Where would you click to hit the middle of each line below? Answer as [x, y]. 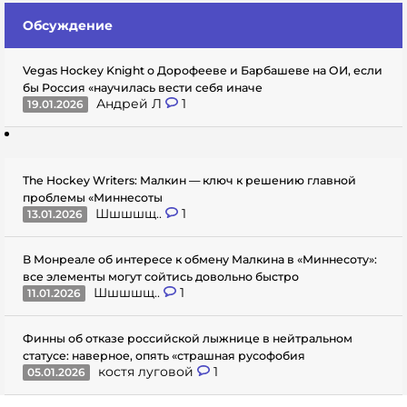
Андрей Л [131, 104]
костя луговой [148, 372]
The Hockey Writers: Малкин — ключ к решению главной [189, 180]
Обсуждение [68, 25]
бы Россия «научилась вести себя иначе [143, 88]
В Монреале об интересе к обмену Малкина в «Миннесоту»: [200, 259]
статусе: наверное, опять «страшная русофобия [164, 356]
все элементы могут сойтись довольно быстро [161, 277]
